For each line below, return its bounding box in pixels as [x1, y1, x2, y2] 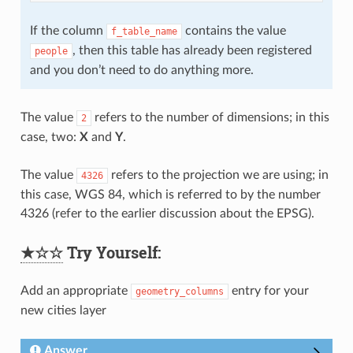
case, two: [20, 131, 80, 144]
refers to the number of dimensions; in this [91, 111, 329, 124]
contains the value [181, 24, 286, 38]
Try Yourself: [62, 242, 161, 263]
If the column [29, 24, 106, 38]
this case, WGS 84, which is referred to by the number [20, 188, 321, 202]
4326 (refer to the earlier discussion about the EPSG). [20, 207, 314, 221]
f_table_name [110, 26, 177, 38]
